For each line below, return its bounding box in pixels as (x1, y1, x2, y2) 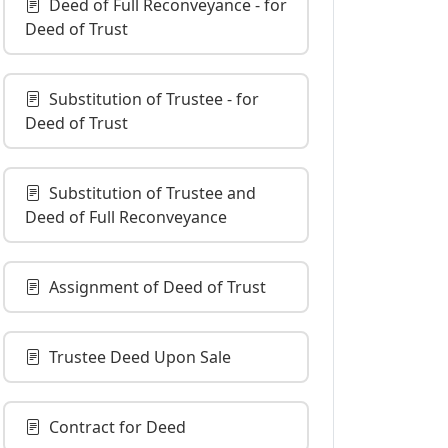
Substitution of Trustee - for (49, 88, 259, 110)
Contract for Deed (49, 416, 186, 438)
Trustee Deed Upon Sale (49, 346, 231, 368)
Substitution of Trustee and (49, 182, 256, 204)
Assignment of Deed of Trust (49, 276, 266, 298)
